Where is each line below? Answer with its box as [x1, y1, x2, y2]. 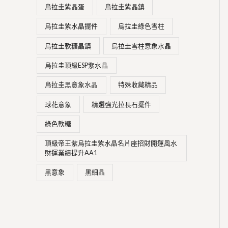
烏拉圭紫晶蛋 [45, 2, 85, 11]
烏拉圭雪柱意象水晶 [111, 41, 172, 50]
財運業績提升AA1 [45, 149, 98, 157]
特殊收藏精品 [118, 80, 158, 89]
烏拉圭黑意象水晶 [45, 80, 98, 89]
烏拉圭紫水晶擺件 [45, 22, 98, 31]
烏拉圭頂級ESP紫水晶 [45, 61, 108, 70]
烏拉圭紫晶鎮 [105, 2, 145, 11]
